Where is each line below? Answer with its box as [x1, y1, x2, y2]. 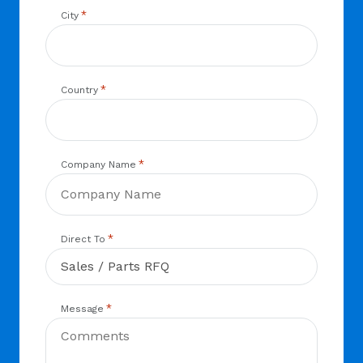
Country [61, 84, 99, 96]
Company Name [61, 159, 137, 170]
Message [61, 303, 105, 314]
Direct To [61, 233, 106, 245]
